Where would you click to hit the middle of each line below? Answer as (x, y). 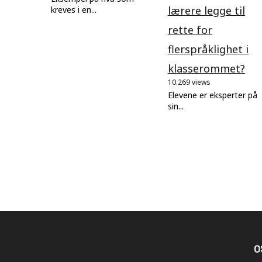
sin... (176, 106)
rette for (190, 30)
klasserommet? (206, 68)
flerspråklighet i (208, 49)
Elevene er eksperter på (213, 95)
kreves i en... (74, 9)
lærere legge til (206, 10)
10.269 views (189, 82)
